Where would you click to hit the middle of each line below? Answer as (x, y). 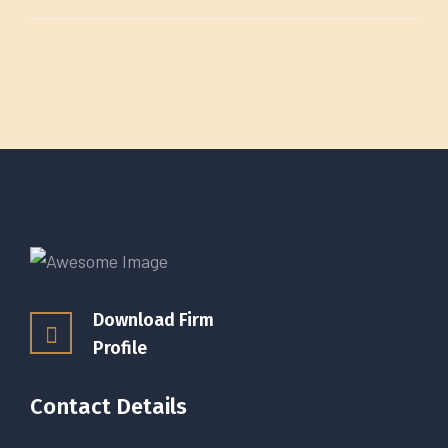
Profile (120, 348)
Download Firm (153, 320)
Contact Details (108, 407)
